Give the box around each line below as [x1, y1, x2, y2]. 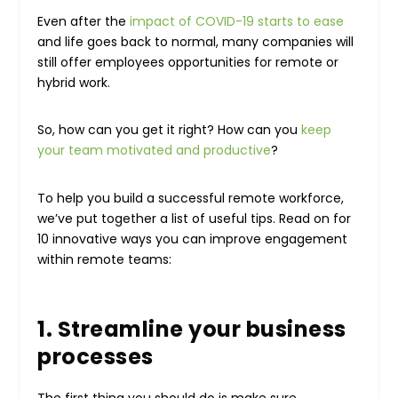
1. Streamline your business [37, 314, 346, 344]
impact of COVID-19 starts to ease [130, 12, 345, 30]
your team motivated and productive [37, 141, 272, 160]
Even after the [37, 12, 131, 30]
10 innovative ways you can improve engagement [37, 230, 348, 249]
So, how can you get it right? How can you [37, 121, 302, 139]
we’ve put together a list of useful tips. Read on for [37, 210, 352, 228]
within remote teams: [37, 251, 172, 269]
